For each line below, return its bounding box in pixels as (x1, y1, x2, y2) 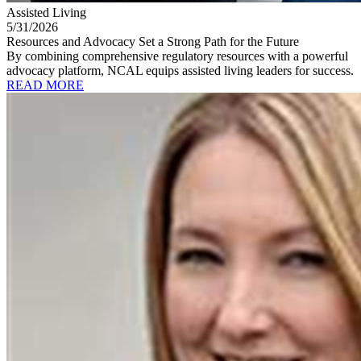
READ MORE (6, 77, 84, 92)
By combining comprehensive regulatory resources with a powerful (6, 48, 348, 63)
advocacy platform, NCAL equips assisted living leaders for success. (6, 63, 354, 77)
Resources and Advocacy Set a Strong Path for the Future (6, 34, 299, 48)
